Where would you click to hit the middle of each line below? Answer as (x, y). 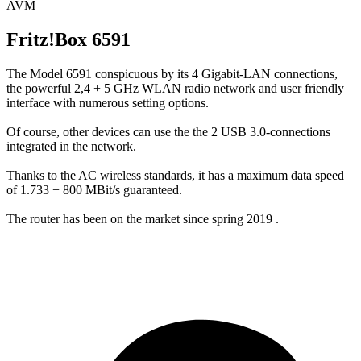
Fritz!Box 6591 (68, 39)
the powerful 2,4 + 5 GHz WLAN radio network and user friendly (175, 88)
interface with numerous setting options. (108, 102)
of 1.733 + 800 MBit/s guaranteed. (94, 189)
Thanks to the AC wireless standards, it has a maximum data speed (175, 175)
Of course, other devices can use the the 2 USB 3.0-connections (168, 131)
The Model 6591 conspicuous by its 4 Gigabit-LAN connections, (172, 73)
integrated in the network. (71, 146)
